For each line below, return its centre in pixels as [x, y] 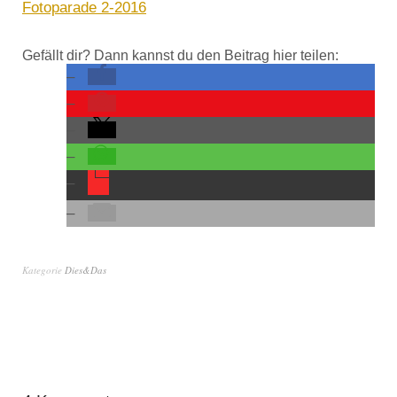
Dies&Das [86, 270]
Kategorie [43, 270]
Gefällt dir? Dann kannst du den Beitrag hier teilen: [180, 56]
